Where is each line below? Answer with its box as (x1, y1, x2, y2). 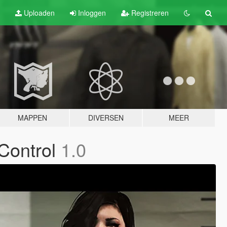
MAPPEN (18, 112, 48, 123)
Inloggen (78, 8, 106, 18)
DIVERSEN (88, 112, 124, 123)
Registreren (129, 8, 169, 18)
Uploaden (21, 8, 55, 18)
